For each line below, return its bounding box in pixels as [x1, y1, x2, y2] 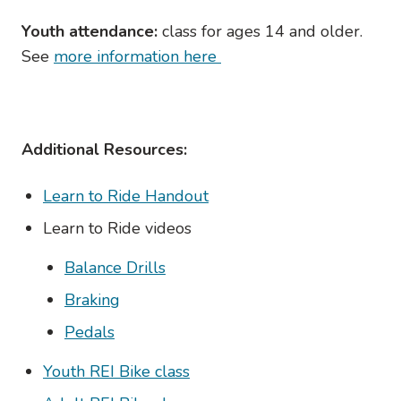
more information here [54, 46, 221, 67]
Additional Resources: [21, 139, 187, 160]
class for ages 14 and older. [162, 21, 363, 42]
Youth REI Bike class [43, 361, 190, 382]
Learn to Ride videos [43, 218, 192, 239]
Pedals [64, 321, 115, 343]
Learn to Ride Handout [43, 185, 209, 207]
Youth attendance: [21, 21, 162, 42]
